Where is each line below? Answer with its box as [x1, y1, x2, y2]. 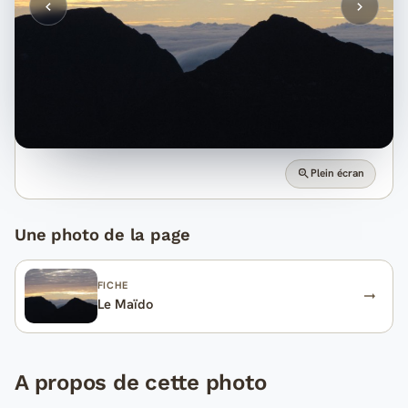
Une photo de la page [15, 224, 190, 244]
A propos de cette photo [15, 369, 267, 395]
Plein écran [311, 166, 365, 181]
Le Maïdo [97, 294, 153, 312]
